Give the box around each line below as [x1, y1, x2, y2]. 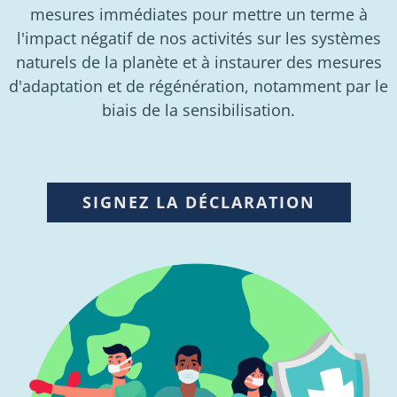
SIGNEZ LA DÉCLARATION [82, 191, 315, 214]
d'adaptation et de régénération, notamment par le [9, 75, 388, 97]
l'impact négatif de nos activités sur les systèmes [16, 27, 381, 50]
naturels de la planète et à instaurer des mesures [15, 51, 382, 74]
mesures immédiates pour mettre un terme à [29, 4, 368, 26]
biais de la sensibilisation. [102, 99, 295, 121]
